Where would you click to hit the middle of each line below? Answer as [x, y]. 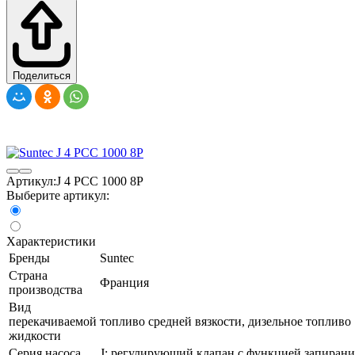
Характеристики [51, 241]
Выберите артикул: [58, 195]
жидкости [35, 335]
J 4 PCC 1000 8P [100, 181]
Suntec [117, 258]
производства [46, 289]
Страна [28, 275]
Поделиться [42, 75]
